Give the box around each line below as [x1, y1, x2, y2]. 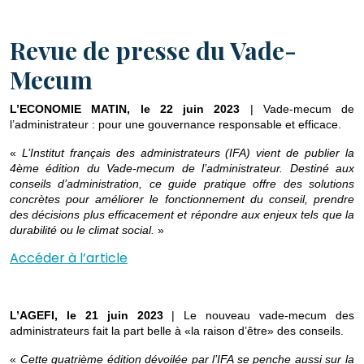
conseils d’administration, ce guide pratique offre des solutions [10, 177, 354, 191]
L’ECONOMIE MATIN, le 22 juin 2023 [10, 102, 250, 116]
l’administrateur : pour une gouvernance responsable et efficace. [10, 118, 341, 132]
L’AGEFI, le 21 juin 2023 [10, 309, 172, 323]
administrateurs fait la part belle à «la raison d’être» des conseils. [10, 324, 344, 338]
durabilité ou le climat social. [10, 223, 154, 237]
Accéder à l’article [10, 249, 128, 268]
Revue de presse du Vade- [10, 34, 297, 67]
